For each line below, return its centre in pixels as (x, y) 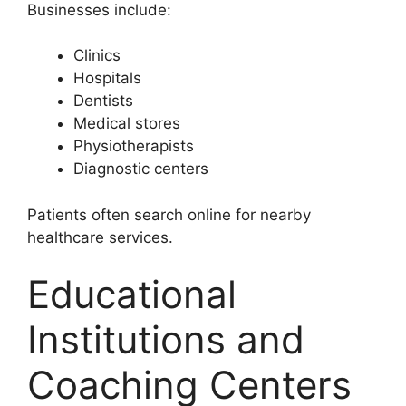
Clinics (97, 56)
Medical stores (127, 124)
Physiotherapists (134, 146)
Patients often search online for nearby (169, 214)
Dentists (103, 101)
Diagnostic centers (141, 169)
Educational (132, 295)
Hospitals (107, 78)
